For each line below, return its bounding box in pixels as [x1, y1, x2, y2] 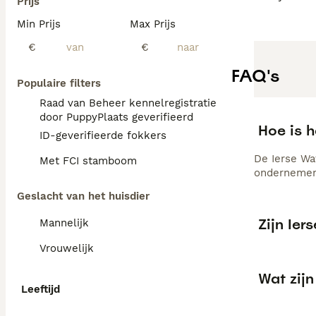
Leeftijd [21, 283, 60, 296]
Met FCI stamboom [39, 154, 137, 167]
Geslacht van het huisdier [17, 190, 150, 202]
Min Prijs [17, 18, 61, 30]
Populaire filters [17, 77, 101, 90]
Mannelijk [39, 217, 89, 229]
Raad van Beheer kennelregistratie [39, 97, 217, 109]
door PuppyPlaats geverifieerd [39, 111, 193, 123]
